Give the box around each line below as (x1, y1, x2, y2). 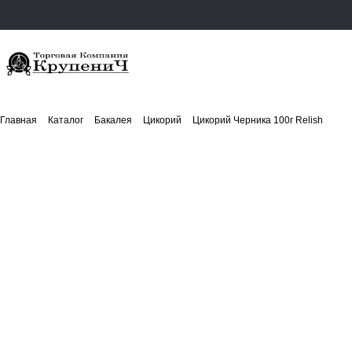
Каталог (48, 115, 83, 126)
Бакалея (94, 115, 132, 126)
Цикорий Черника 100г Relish (192, 115, 323, 126)
